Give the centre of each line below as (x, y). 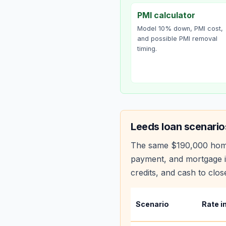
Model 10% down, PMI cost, (180, 29)
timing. (147, 49)
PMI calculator (166, 15)
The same (151, 145)
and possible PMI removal (177, 39)
